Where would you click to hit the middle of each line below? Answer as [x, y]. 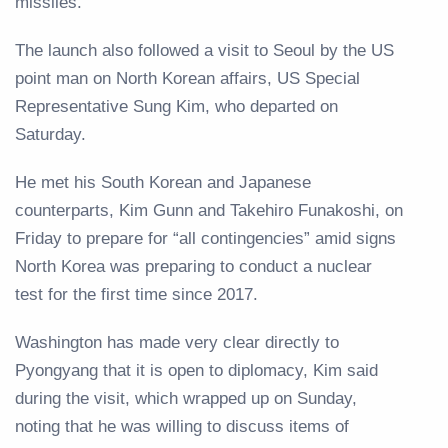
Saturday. [50, 134]
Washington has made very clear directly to [177, 342]
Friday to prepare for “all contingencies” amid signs [205, 238]
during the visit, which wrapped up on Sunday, [186, 398]
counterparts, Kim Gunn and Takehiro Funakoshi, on [209, 210]
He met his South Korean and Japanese [163, 182]
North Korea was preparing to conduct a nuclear [193, 266]
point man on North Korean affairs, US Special [187, 78]
